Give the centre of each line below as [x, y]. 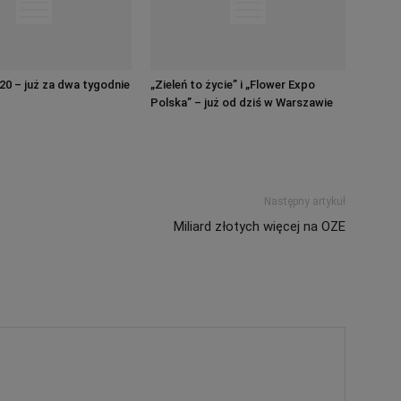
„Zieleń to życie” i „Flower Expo [233, 84]
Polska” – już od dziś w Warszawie [242, 102]
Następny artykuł [305, 201]
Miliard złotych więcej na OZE [260, 226]
